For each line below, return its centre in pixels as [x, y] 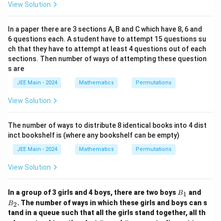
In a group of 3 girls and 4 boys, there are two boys [93, 193]
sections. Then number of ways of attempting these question [107, 59]
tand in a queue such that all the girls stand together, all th [107, 213]
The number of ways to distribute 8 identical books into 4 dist [107, 126]
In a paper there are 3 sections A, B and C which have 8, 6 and [105, 29]
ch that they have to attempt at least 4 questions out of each [107, 49]
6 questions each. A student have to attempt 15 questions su [107, 39]
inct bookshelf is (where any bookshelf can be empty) [94, 135]
